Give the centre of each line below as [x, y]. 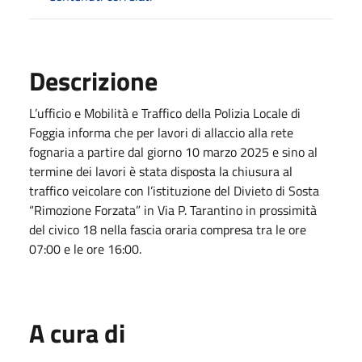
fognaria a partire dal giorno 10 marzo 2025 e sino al [173, 152]
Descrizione [93, 80]
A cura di [77, 333]
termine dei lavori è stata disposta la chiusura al [161, 171]
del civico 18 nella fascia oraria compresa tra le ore [168, 229]
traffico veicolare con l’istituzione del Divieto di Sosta [174, 190]
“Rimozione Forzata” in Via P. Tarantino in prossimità [173, 210]
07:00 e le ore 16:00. [85, 248]
